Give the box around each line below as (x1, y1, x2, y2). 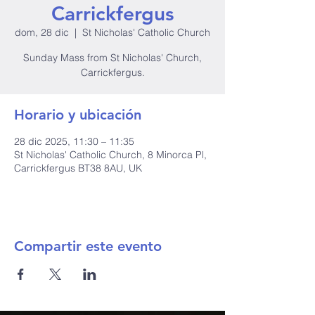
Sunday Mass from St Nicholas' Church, (23, 51, 202, 64)
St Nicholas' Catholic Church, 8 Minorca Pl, (14, 148, 207, 161)
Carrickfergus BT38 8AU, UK (14, 162, 142, 174)
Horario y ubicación (14, 106, 141, 123)
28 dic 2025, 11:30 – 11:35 (14, 135, 134, 148)
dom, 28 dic (15, 26, 69, 39)
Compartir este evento (14, 238, 162, 255)
